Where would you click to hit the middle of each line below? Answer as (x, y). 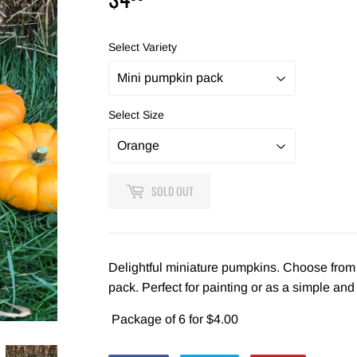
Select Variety (143, 47)
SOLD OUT (173, 191)
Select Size (136, 114)
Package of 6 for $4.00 (173, 319)
